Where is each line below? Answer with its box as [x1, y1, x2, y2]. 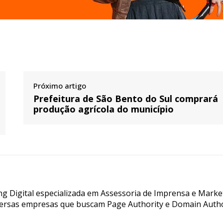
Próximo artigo [33, 80, 87, 91]
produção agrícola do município [33, 103, 174, 115]
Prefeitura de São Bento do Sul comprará [33, 92, 219, 105]
